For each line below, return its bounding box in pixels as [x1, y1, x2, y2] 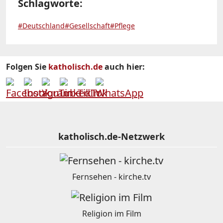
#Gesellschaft [65, 20, 110, 30]
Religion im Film [82, 208, 141, 219]
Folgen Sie [6, 61, 48, 72]
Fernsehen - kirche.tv [72, 171, 151, 182]
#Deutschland [18, 20, 65, 30]
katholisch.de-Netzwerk [58, 130, 165, 142]
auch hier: [103, 61, 145, 72]
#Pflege [110, 20, 135, 30]
